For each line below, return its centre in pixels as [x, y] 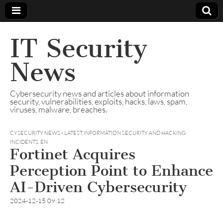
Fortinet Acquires [73, 154]
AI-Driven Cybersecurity [98, 187]
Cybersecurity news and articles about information [100, 93]
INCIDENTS [24, 142]
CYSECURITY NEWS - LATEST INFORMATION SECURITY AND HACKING [98, 133]
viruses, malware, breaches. [58, 109]
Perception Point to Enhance [111, 171]
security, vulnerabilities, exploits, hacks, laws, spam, [99, 101]
